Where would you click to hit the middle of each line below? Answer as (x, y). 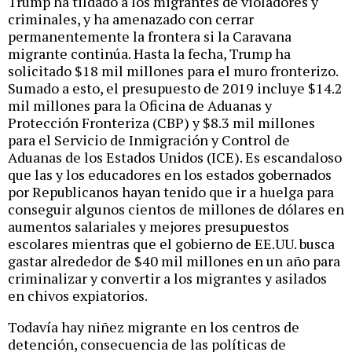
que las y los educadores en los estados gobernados (170, 175)
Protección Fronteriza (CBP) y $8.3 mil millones (161, 123)
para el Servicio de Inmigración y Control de (149, 140)
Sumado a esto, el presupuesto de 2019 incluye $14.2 (175, 88)
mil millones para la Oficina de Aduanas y (140, 106)
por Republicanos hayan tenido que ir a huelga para (171, 192)
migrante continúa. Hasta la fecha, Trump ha (149, 54)
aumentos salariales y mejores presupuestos (148, 227)
